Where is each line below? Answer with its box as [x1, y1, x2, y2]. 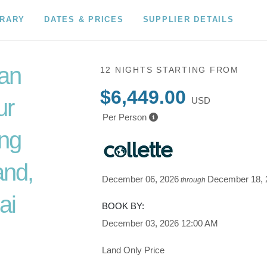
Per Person [102, 112, 147, 122]
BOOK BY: [102, 201, 145, 211]
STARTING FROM [156, 65, 239, 74]
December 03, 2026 [102, 218, 179, 228]
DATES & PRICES [44, 14, 124, 24]
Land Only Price [102, 245, 165, 255]
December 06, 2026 [102, 174, 179, 184]
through [179, 176, 208, 184]
